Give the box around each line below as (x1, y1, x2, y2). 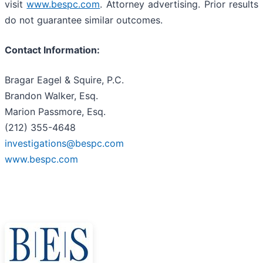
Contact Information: (5, 44, 100, 56)
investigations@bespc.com (5, 137, 124, 150)
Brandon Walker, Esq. (5, 90, 98, 102)
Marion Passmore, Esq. (5, 106, 106, 118)
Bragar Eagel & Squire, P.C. (5, 74, 124, 86)
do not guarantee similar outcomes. (5, 14, 163, 26)
